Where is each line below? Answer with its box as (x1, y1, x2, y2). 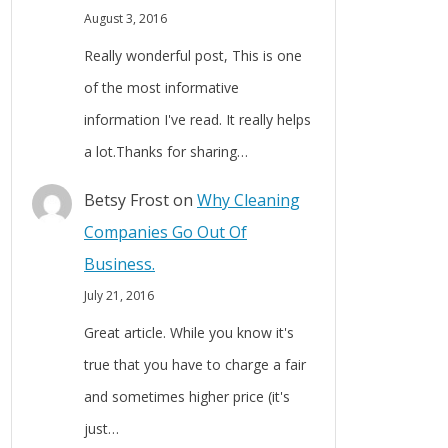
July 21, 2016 (84, 287, 154, 305)
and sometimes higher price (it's (84, 387, 290, 407)
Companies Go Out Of (84, 221, 247, 244)
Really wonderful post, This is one (84, 46, 302, 66)
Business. (84, 253, 155, 276)
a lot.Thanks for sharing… (84, 142, 248, 162)
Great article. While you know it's (84, 323, 294, 343)
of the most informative (84, 78, 239, 98)
